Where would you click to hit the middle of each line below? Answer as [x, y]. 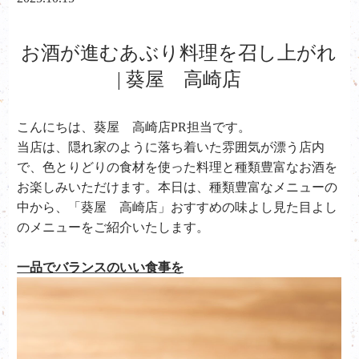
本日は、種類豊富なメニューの [248, 187]
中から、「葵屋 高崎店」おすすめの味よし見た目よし [177, 207]
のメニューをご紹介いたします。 [113, 227]
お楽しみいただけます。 [88, 187]
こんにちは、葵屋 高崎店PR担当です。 [134, 127]
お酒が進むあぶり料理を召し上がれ [179, 53]
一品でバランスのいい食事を [101, 267]
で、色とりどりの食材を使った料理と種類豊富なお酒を [177, 167]
